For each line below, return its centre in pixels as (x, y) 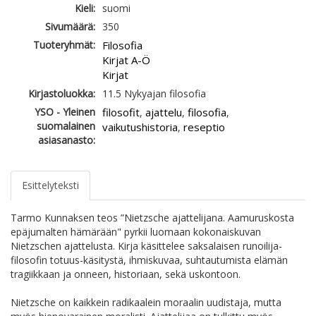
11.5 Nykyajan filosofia (154, 94)
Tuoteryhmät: (64, 45)
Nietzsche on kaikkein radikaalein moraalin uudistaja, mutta (146, 303)
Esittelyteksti (50, 186)
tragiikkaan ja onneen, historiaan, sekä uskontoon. (126, 274)
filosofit (121, 113)
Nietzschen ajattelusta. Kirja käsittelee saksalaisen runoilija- (146, 246)
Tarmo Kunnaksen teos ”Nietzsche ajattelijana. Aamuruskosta (152, 218)
